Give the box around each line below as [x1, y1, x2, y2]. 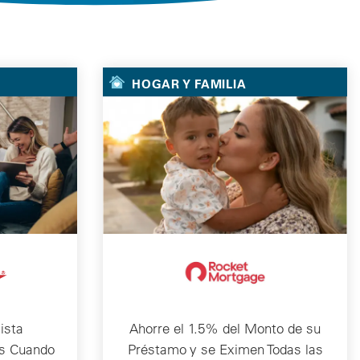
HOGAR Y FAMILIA [132, 76, 247, 92]
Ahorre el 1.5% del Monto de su [129, 320, 321, 337]
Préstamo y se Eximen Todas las [127, 341, 323, 358]
